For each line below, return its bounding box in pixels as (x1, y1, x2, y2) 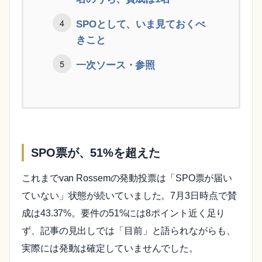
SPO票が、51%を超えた (31, 146, 160, 159)
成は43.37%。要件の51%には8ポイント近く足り (22, 208, 226, 218)
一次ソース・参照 (76, 58, 156, 71)
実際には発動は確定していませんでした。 (22, 243, 199, 253)
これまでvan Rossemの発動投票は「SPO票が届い (22, 173, 233, 183)
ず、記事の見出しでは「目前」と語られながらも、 (22, 225, 236, 236)
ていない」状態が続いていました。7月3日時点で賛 (22, 190, 237, 201)
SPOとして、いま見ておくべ (76, 18, 205, 30)
